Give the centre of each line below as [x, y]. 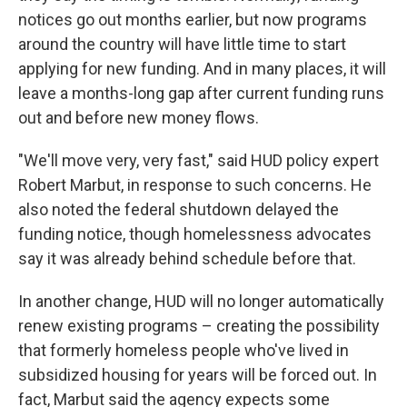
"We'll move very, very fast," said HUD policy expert [199, 161]
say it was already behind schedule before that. [187, 259]
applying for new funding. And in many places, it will [202, 69]
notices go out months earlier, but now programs [193, 20]
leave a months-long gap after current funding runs [201, 94]
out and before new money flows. [139, 118]
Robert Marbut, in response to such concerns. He [195, 185]
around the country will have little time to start [182, 45]
